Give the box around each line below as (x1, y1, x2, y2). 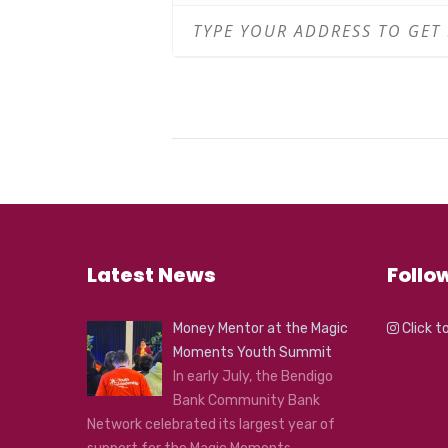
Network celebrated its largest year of (87, 415, 335, 433)
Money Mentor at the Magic (172, 319, 348, 337)
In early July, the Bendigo (172, 367, 333, 385)
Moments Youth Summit (172, 343, 332, 361)
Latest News (87, 260, 216, 289)
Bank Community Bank (172, 391, 320, 409)
